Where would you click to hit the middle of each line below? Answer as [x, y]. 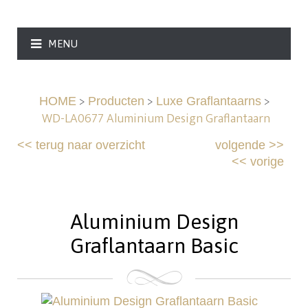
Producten [116, 101]
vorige [267, 161]
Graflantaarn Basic [154, 245]
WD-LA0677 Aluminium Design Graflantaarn [156, 119]
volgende [240, 145]
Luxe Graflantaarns [208, 101]
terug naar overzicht [91, 145]
